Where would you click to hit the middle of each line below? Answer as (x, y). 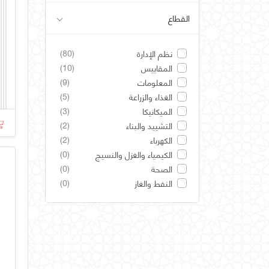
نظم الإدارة (155, 53)
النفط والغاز (153, 183)
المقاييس (157, 68)
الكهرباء (161, 140)
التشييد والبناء (149, 125)
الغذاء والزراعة (151, 96)
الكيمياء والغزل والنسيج (134, 154)
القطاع (179, 18)
